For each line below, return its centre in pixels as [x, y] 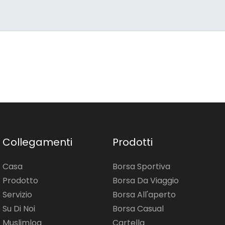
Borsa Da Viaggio [146, 181]
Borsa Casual [138, 209]
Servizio [17, 195]
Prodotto [20, 181]
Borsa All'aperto [144, 195]
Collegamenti [37, 142]
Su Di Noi [19, 209]
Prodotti [133, 142]
